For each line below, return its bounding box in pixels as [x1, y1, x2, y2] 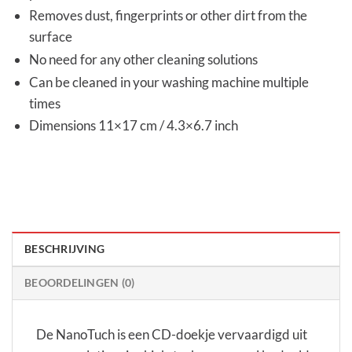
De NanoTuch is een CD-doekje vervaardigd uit [36, 326, 307, 343]
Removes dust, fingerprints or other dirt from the [29, 7, 308, 24]
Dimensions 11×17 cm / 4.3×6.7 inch [29, 117, 239, 134]
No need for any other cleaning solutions [29, 51, 258, 68]
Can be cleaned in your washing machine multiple [29, 73, 310, 90]
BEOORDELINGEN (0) [24, 277, 135, 290]
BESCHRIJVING [24, 243, 105, 256]
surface [29, 28, 73, 46]
